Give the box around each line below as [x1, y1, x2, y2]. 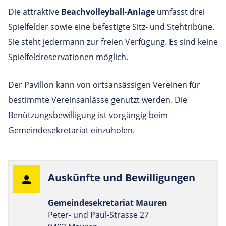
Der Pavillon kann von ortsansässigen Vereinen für [8, 79, 200, 91]
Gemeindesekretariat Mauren [48, 197, 167, 209]
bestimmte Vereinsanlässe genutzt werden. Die [8, 94, 187, 106]
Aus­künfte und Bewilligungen [48, 171, 195, 185]
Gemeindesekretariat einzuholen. [8, 125, 135, 136]
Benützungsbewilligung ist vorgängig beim [8, 109, 168, 121]
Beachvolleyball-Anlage [61, 6, 155, 18]
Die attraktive [8, 6, 61, 18]
